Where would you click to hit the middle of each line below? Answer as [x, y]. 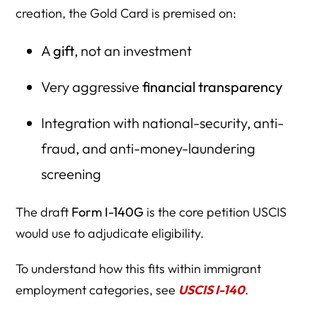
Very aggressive [91, 86]
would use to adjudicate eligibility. [110, 233]
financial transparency [212, 86]
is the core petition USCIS [215, 212]
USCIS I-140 [212, 289]
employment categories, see [97, 289]
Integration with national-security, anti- [162, 122]
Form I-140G [108, 212]
